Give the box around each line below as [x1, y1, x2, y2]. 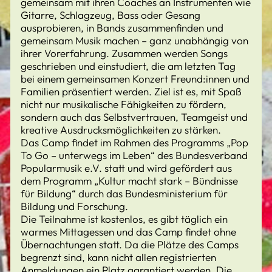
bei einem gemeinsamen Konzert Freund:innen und [21, 72, 250, 85]
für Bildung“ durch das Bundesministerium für [21, 187, 228, 200]
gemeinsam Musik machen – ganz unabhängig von [21, 34, 248, 47]
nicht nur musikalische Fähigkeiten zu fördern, [21, 98, 226, 110]
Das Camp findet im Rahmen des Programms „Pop [21, 136, 248, 149]
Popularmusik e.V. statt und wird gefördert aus [21, 161, 232, 174]
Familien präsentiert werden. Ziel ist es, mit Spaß [21, 85, 242, 98]
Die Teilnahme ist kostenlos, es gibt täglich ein [21, 212, 228, 225]
